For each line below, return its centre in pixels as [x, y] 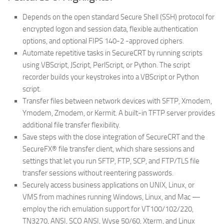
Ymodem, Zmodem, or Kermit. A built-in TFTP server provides [119, 113]
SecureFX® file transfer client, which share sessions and [108, 149]
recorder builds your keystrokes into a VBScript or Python [111, 77]
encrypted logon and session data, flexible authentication [110, 29]
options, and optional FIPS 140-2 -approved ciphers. [103, 41]
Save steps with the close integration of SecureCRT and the [114, 137]
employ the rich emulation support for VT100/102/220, [108, 209]
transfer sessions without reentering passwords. [98, 173]
